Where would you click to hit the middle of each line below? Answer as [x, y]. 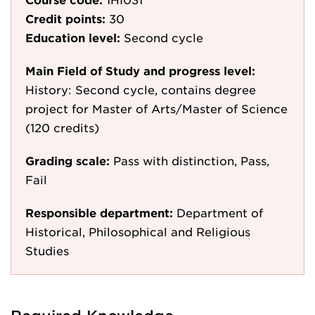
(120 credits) [62, 127]
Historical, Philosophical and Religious [138, 231]
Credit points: [65, 18]
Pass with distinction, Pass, [191, 160]
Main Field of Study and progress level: [140, 70]
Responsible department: [99, 212]
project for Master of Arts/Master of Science [156, 108]
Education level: [73, 37]
